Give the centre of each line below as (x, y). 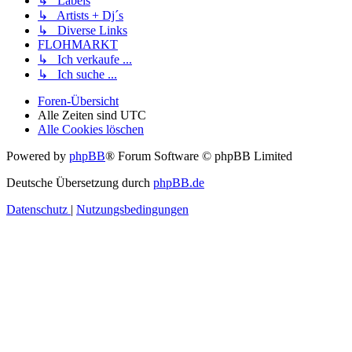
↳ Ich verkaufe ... (85, 60)
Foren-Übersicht (78, 101)
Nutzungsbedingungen (132, 210)
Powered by (38, 156)
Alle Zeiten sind (79, 115)
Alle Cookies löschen (91, 130)
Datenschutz (37, 210)
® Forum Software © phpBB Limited (199, 156)
